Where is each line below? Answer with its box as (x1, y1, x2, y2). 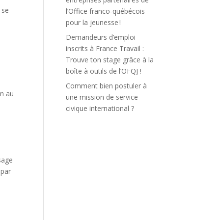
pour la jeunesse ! (66, 17, 121, 27)
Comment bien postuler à (66, 81, 147, 90)
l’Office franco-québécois (66, 6, 145, 16)
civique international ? (66, 103, 135, 113)
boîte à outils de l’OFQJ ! (66, 66, 142, 76)
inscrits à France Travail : (66, 43, 144, 53)
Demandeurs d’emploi (66, 32, 136, 42)
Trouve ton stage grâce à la (66, 55, 154, 64)
